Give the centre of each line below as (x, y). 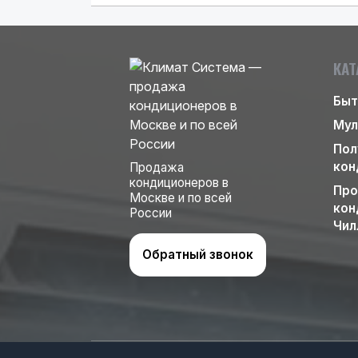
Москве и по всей (180, 198)
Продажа (156, 167)
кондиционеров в (179, 183)
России (150, 213)
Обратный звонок (197, 255)
